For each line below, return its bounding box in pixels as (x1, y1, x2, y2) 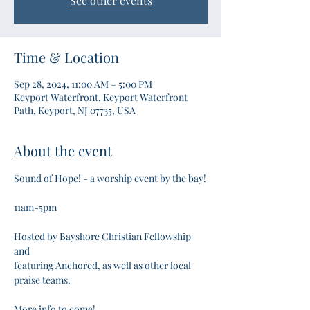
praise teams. (14, 273, 73, 286)
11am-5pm (14, 201, 57, 214)
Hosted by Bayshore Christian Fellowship (14, 230, 193, 243)
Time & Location (14, 48, 119, 66)
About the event (14, 141, 112, 160)
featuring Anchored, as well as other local (14, 259, 193, 272)
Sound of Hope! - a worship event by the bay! (14, 172, 206, 185)
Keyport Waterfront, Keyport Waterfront (14, 91, 188, 104)
